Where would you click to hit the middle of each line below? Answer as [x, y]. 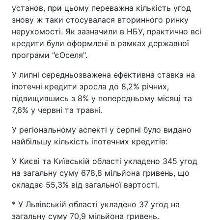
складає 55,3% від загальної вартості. [85, 185]
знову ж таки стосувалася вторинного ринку [100, 20]
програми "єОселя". [50, 55]
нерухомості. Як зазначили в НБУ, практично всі [107, 32]
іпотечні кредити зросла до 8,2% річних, [90, 87]
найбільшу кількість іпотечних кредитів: [90, 142]
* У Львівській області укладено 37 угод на [96, 205]
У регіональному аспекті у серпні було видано [102, 130]
